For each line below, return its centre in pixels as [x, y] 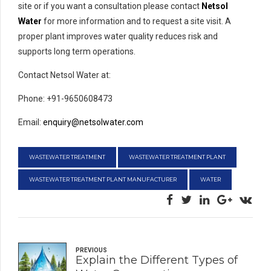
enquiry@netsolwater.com [93, 122]
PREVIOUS [91, 250]
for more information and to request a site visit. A [136, 21]
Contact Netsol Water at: [64, 75]
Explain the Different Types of [157, 260]
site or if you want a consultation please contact [110, 6]
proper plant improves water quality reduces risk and [118, 37]
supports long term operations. [77, 52]
